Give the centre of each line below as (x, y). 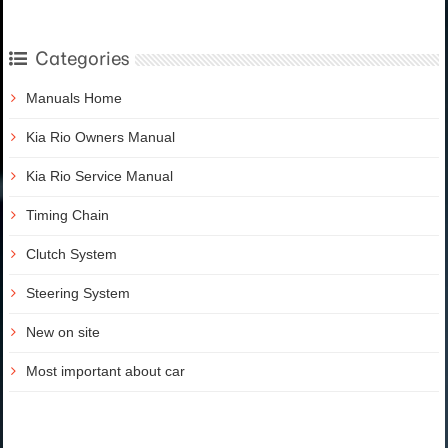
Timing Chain (67, 214)
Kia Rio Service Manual (99, 175)
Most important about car (105, 370)
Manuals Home (74, 97)
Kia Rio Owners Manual (100, 136)
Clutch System (71, 253)
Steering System (78, 292)
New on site (63, 331)
